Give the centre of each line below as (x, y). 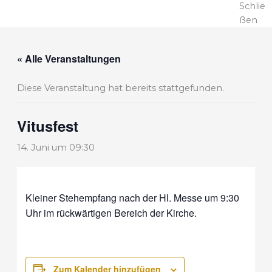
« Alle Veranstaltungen (69, 58)
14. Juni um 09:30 (56, 147)
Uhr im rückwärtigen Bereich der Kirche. (111, 212)
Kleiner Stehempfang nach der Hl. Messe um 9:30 (133, 197)
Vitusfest (47, 125)
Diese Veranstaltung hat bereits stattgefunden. (120, 88)
